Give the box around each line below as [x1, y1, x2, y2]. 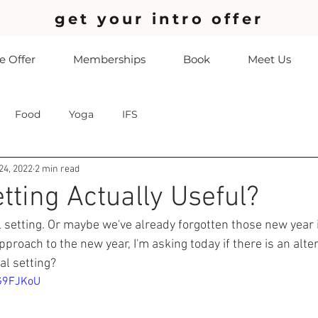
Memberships [72, 53, 146, 66]
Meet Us [247, 53, 291, 66]
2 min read [35, 163, 79, 175]
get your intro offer [55, 10, 263, 28]
